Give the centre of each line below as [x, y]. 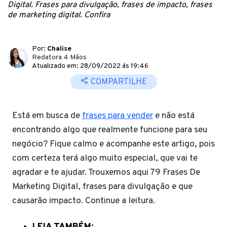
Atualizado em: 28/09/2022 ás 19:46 [90, 66]
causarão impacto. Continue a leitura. [86, 201]
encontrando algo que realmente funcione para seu [110, 130]
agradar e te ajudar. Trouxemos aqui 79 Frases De [106, 173]
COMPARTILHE [118, 82]
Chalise [59, 49]
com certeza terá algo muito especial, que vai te [105, 158]
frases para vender [118, 116]
